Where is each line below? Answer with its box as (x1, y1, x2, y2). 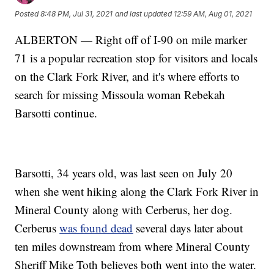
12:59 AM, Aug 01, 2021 (174, 9, 253, 19)
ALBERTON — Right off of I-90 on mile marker (15, 31, 248, 47)
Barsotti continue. (15, 105, 98, 120)
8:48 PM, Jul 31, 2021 (40, 9, 113, 19)
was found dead (59, 220, 133, 235)
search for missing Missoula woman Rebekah (15, 86, 226, 102)
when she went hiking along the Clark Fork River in (15, 183, 259, 199)
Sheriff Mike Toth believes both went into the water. (15, 256, 257, 272)
